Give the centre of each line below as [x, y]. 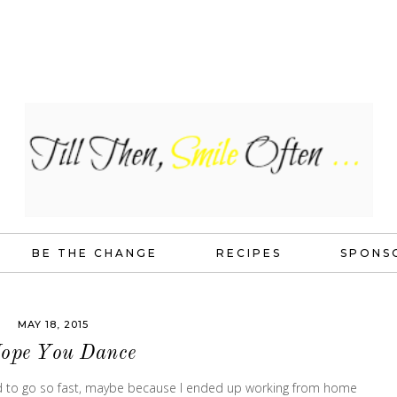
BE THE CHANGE [95, 253]
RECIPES [249, 253]
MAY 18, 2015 [53, 324]
